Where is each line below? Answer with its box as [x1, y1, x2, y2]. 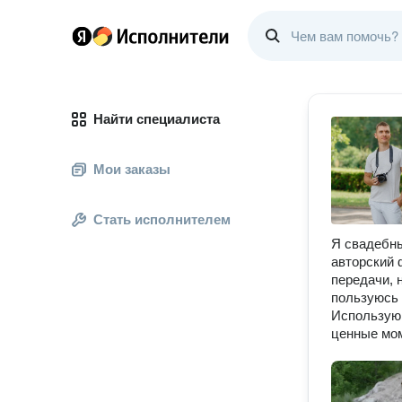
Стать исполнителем [93, 212, 231, 227]
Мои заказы [93, 162, 170, 177]
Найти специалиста [93, 111, 220, 127]
